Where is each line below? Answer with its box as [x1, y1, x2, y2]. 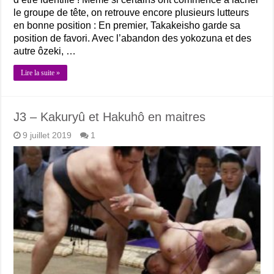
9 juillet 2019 [23, 131, 72, 141]
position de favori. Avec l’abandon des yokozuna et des [13, 33, 252, 44]
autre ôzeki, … [13, 46, 76, 57]
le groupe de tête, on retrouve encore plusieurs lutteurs [13, 7, 250, 18]
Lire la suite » [21, 68, 61, 78]
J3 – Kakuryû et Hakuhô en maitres [13, 110, 206, 124]
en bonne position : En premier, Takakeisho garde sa [13, 20, 241, 31]
